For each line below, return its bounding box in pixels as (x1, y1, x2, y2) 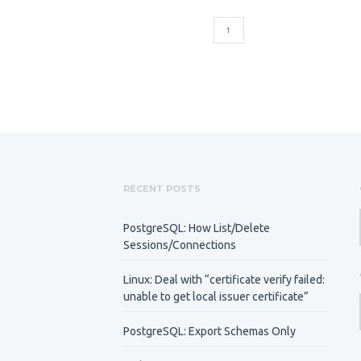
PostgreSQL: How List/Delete (123, 222, 271, 234)
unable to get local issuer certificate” (123, 290, 309, 303)
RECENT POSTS (123, 183, 201, 195)
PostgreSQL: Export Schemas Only (123, 325, 297, 338)
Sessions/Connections (123, 239, 237, 251)
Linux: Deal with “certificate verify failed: (123, 273, 326, 286)
